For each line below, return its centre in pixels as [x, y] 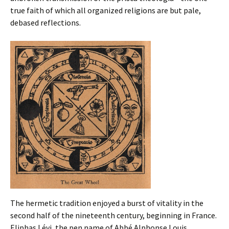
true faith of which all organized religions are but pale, [106, 10]
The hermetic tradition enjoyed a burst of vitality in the [107, 203]
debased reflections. [45, 23]
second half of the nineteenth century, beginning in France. [113, 215]
